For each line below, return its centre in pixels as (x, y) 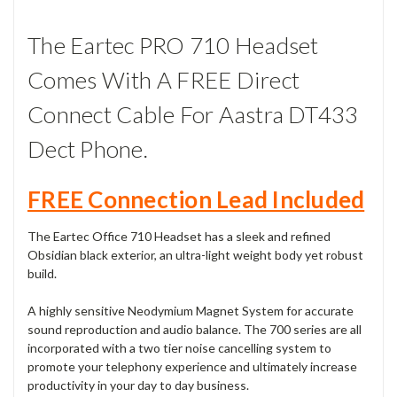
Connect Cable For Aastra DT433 (193, 115)
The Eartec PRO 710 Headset (173, 46)
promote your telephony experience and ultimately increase (192, 366)
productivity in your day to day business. (138, 385)
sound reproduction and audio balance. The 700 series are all (195, 329)
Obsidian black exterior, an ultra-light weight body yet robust (195, 254)
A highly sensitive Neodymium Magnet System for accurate (191, 310)
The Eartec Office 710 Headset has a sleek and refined (179, 236)
